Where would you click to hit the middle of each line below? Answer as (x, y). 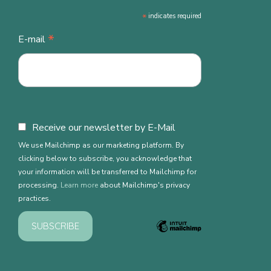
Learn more (80, 185)
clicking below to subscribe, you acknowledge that (105, 159)
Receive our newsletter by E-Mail (104, 128)
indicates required (174, 16)
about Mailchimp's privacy (144, 185)
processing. (40, 185)
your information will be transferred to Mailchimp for (108, 172)
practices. (35, 199)
